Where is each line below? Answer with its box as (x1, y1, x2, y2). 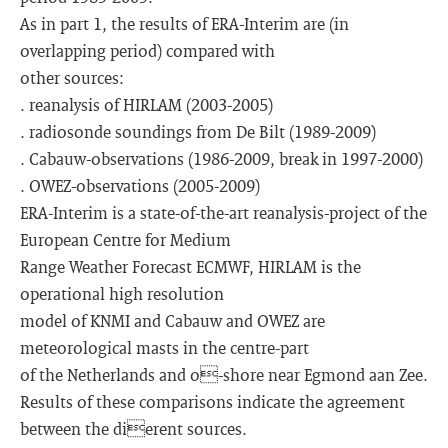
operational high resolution (20, 283, 224, 304)
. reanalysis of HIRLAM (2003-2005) (20, 94, 273, 115)
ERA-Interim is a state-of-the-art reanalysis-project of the (20, 202, 427, 223)
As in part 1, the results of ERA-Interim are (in (20, 13, 349, 34)
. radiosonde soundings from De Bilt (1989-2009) (20, 121, 376, 142)
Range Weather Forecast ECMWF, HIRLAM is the (20, 256, 361, 277)
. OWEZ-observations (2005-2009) (20, 175, 260, 196)
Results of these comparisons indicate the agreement (20, 391, 405, 412)
